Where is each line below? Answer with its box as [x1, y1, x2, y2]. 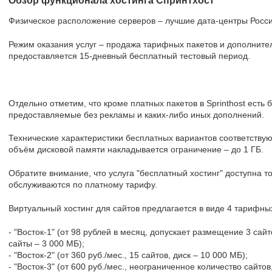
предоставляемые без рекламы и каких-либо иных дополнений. [8, 110, 264, 120]
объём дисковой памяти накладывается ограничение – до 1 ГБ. [8, 144, 263, 154]
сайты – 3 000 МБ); [8, 239, 84, 248]
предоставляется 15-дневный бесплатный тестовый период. [8, 51, 250, 61]
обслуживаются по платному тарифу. [8, 180, 157, 189]
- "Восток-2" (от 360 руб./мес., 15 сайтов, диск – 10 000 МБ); [8, 250, 248, 260]
